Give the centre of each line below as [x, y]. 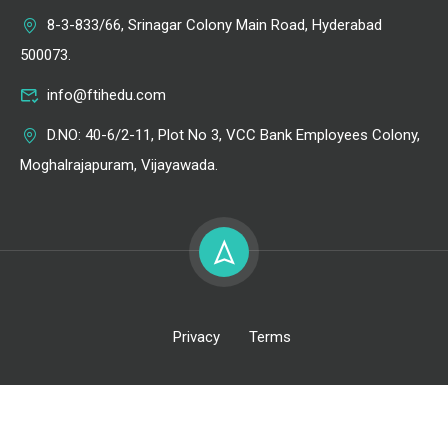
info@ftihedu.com [106, 95]
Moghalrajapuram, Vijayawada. [119, 165]
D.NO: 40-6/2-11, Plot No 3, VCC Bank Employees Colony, [233, 135]
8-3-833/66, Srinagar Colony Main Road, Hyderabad [214, 25]
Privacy [196, 337]
